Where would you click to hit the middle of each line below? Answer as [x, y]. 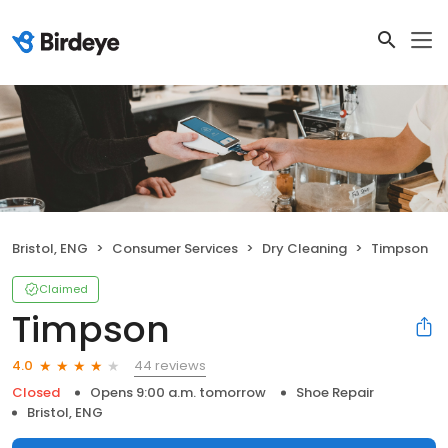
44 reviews [170, 365]
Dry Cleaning [304, 248]
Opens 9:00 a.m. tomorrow [178, 392]
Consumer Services [175, 248]
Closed [36, 392]
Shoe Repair [335, 392]
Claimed [63, 288]
